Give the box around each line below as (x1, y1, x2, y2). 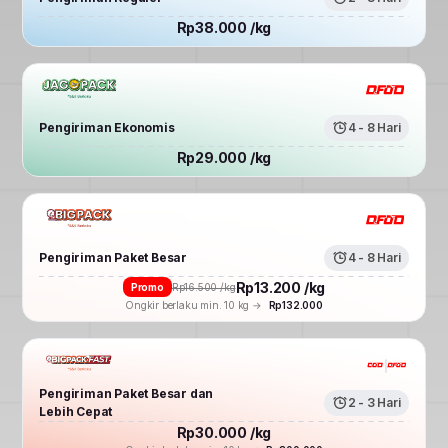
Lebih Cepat (39, 403, 113, 419)
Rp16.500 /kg (171, 280, 236, 293)
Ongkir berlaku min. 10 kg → (125, 298, 265, 311)
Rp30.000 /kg (176, 423, 272, 441)
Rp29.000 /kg (176, 148, 272, 166)
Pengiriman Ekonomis (39, 119, 175, 135)
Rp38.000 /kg (176, 18, 272, 36)
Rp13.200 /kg (235, 278, 326, 296)
